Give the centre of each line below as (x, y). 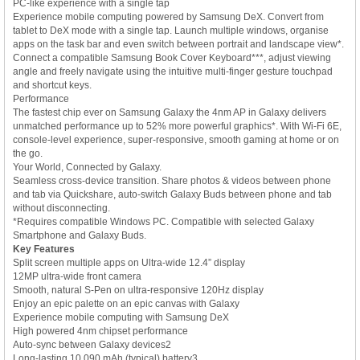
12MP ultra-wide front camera (77, 276)
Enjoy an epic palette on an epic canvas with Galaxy (126, 303)
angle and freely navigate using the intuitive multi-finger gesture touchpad (173, 71)
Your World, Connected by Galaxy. (87, 167)
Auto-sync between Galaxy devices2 (92, 344)
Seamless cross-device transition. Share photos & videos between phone (172, 180)
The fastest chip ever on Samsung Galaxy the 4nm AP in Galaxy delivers (170, 112)
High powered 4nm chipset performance (100, 331)
